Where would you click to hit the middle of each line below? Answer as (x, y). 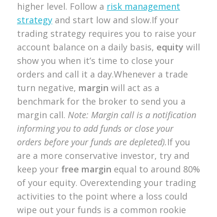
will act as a (134, 88)
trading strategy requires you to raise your (107, 34)
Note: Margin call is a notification (132, 115)
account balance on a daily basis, (87, 47)
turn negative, (48, 88)
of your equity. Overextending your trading (107, 183)
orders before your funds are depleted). (92, 142)
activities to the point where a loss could (102, 196)
